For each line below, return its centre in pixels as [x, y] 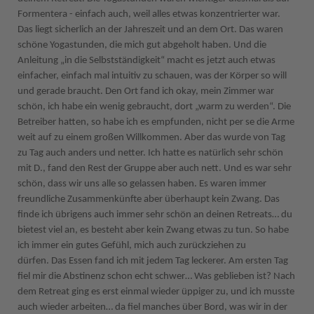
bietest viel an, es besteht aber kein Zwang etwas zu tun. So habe [153, 230]
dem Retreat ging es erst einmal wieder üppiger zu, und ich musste [156, 292]
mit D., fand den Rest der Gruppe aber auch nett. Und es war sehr [155, 169]
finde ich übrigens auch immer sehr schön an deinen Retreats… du [155, 215]
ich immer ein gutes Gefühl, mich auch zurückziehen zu [132, 246]
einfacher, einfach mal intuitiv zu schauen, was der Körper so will [152, 76]
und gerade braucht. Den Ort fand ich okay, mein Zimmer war [146, 91]
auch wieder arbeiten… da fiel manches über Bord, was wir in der [152, 307]
